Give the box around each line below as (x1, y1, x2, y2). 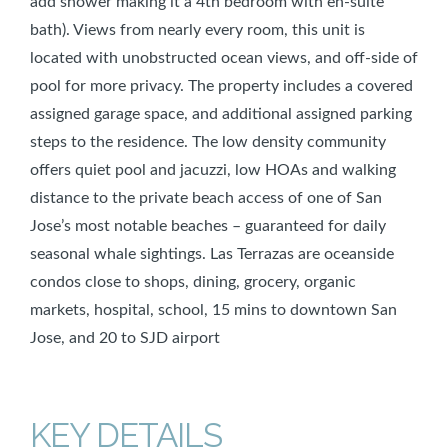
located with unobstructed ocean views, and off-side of (30, 49, 418, 66)
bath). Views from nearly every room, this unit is (30, 21, 365, 38)
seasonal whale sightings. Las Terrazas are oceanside (30, 245, 394, 262)
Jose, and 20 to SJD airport (30, 329, 220, 346)
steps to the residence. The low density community (30, 133, 386, 150)
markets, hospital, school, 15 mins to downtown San (30, 301, 397, 318)
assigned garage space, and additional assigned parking (30, 105, 412, 122)
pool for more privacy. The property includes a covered (30, 77, 413, 94)
